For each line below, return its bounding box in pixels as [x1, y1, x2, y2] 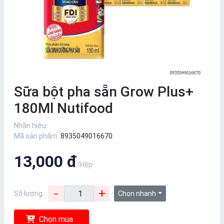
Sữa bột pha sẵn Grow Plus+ [14, 83, 193, 100]
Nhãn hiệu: [14, 121, 47, 129]
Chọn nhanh [118, 189, 156, 197]
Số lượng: [14, 189, 44, 197]
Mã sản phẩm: [14, 132, 59, 140]
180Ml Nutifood [14, 100, 113, 116]
